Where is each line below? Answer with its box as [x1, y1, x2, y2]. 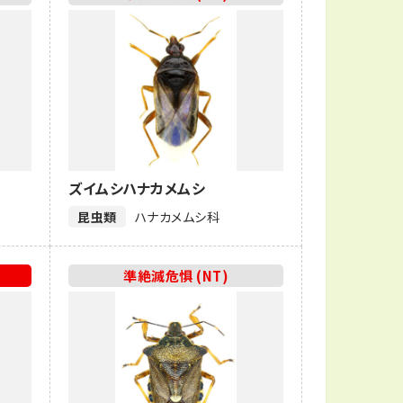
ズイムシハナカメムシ [68, 176, 206, 199]
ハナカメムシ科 [134, 208, 220, 226]
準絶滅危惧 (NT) [123, 265, 229, 285]
